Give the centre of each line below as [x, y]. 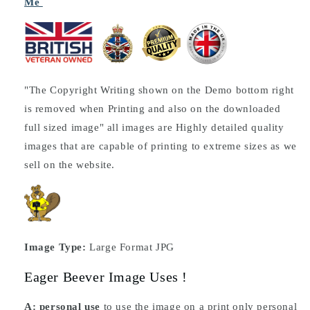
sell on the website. [70, 164]
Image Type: [55, 247]
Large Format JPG [130, 247]
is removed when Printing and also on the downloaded [153, 108]
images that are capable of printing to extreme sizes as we [161, 146]
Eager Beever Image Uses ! [106, 277]
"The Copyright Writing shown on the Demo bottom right [159, 90]
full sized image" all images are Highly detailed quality [154, 127]
